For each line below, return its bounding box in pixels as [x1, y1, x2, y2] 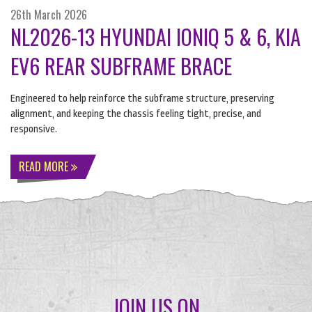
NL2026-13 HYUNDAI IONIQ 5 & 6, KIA [10, 20, 301, 52]
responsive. [10, 123, 57, 135]
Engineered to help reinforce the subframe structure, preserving [10, 92, 274, 104]
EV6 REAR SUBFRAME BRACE [10, 49, 232, 81]
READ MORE [19, 157, 71, 175]
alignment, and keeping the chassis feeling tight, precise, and [10, 107, 261, 120]
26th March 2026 [10, 6, 87, 23]
